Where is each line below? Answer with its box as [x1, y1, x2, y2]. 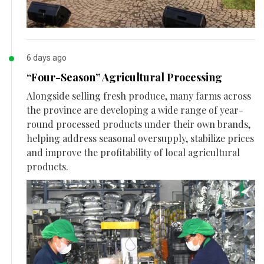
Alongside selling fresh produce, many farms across [27, 89, 251, 102]
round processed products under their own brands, [27, 117, 250, 130]
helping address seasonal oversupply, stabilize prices [27, 131, 254, 144]
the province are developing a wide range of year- [27, 103, 243, 116]
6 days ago [27, 52, 67, 62]
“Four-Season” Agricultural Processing [27, 70, 222, 84]
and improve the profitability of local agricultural [27, 146, 240, 159]
